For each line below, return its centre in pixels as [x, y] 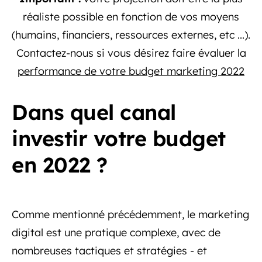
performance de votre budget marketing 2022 [131, 71]
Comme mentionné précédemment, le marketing [130, 214]
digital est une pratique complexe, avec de [116, 232]
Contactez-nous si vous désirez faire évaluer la [131, 53]
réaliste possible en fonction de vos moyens [131, 17]
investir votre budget [119, 138]
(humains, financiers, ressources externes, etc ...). [131, 35]
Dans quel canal [94, 112]
